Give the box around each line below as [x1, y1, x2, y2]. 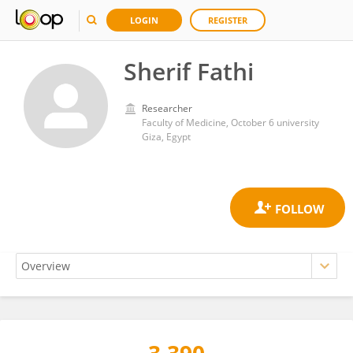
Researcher [142, 102, 192, 115]
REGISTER [208, 14, 247, 26]
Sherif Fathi [124, 55, 254, 87]
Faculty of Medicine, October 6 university [142, 116, 319, 129]
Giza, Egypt [142, 130, 191, 143]
